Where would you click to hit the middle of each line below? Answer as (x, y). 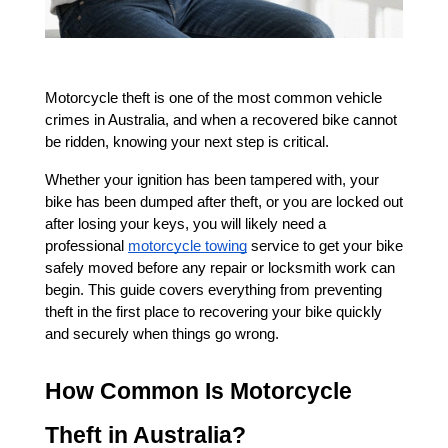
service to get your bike (325, 246)
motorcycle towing (187, 246)
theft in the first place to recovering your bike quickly (213, 312)
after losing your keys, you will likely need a (185, 224)
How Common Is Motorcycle (198, 391)
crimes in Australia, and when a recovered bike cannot (221, 120)
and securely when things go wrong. (162, 334)
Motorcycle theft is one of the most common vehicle (213, 98)
